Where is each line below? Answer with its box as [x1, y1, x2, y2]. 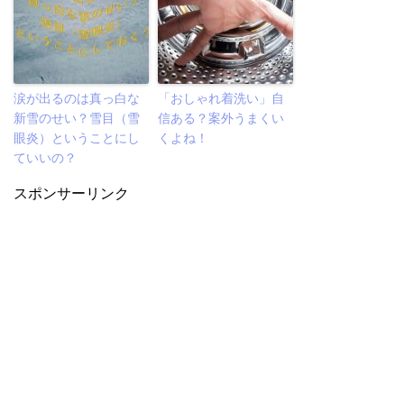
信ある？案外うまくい [158, 111, 284, 126]
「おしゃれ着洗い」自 [158, 91, 284, 106]
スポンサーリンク [14, 186, 129, 202]
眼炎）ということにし [14, 131, 140, 146]
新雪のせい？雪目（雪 [14, 111, 140, 126]
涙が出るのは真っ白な [14, 91, 140, 106]
